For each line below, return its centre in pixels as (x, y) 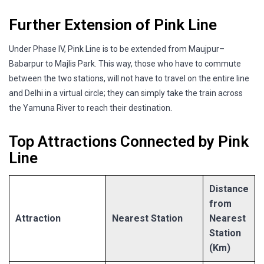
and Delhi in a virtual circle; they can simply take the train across (126, 93)
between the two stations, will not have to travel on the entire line (129, 78)
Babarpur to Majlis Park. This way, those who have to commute (125, 63)
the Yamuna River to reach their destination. (90, 108)
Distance (229, 189)
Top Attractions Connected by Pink (129, 141)
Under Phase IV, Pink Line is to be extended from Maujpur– (117, 49)
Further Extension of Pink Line (113, 24)
